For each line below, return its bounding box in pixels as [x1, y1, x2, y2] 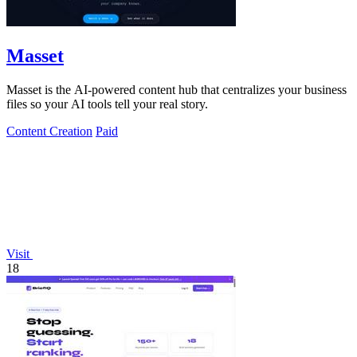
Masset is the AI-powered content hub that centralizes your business [6, 82, 347, 96]
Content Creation [6, 124, 92, 138]
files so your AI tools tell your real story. [6, 96, 208, 111]
